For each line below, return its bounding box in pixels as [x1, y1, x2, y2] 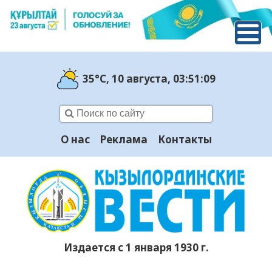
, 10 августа [106, 71, 168, 86]
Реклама [100, 132, 148, 147]
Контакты [157, 132, 212, 147]
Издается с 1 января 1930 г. [63, 240, 209, 255]
